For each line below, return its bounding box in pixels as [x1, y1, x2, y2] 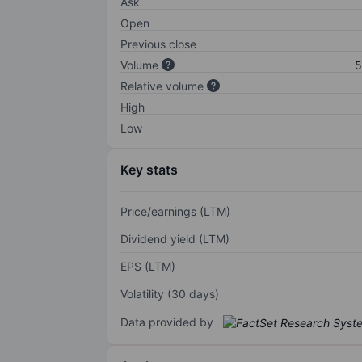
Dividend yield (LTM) [120, 231, 229, 246]
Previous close [120, 36, 196, 51]
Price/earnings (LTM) [120, 204, 230, 218]
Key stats [120, 161, 178, 178]
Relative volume [120, 78, 204, 93]
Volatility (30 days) [120, 286, 219, 301]
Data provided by [120, 314, 213, 329]
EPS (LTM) [120, 259, 175, 273]
